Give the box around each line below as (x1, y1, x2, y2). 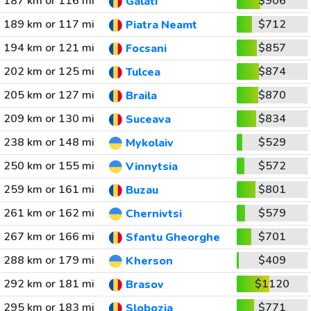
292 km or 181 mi (3, 276, 94, 292)
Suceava (125, 112, 171, 128)
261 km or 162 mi (3, 205, 94, 221)
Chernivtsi (125, 206, 182, 222)
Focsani (125, 41, 167, 57)
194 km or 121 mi (3, 40, 94, 56)
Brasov (125, 277, 164, 293)
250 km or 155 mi (3, 158, 94, 174)
